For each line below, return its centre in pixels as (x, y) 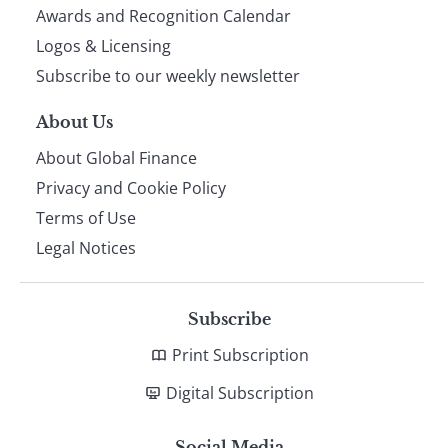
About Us (74, 121)
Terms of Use (86, 217)
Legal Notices (86, 247)
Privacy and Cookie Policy (131, 187)
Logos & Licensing (103, 45)
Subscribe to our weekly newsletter (168, 75)
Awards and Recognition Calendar (163, 15)
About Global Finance (116, 157)
